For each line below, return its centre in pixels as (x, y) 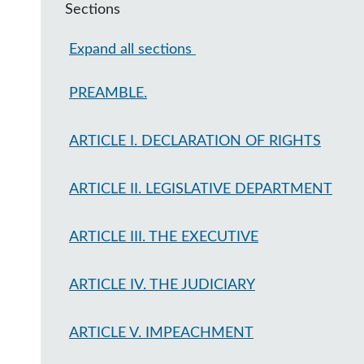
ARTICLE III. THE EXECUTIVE (164, 237)
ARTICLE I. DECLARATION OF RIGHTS (195, 141)
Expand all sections (132, 50)
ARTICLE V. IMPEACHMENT (161, 333)
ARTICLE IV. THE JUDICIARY (162, 285)
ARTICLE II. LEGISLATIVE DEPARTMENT (201, 189)
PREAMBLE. (108, 93)
